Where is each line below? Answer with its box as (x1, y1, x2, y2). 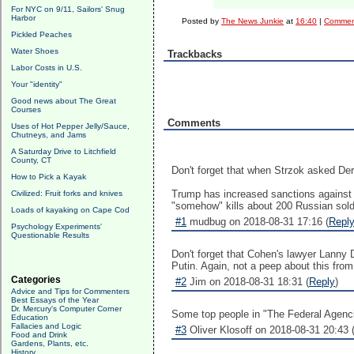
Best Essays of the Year (11, 296, 99, 304)
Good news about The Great (11, 96, 116, 105)
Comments (168, 117, 220, 129)
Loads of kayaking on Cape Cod (11, 205, 130, 214)
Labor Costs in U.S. (11, 63, 82, 72)
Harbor (11, 13, 36, 22)
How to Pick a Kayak (11, 172, 86, 181)
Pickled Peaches (11, 30, 72, 39)
